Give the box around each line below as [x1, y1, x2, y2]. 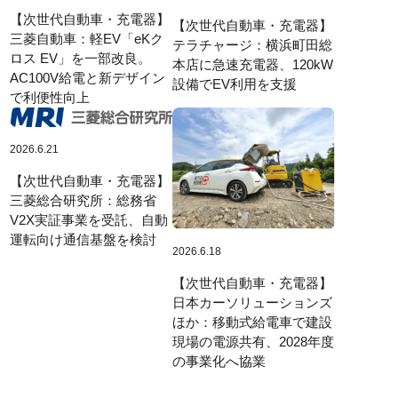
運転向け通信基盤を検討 [9, 231, 156, 247]
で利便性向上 [9, 89, 90, 105]
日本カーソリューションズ [171, 295, 332, 311]
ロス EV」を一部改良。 [9, 50, 151, 66]
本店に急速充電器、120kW [171, 57, 333, 73]
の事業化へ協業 [171, 354, 266, 370]
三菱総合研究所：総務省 [9, 192, 156, 208]
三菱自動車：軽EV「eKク [9, 30, 163, 46]
